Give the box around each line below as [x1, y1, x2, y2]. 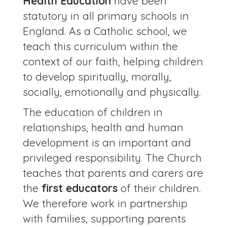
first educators [42, 181, 118, 195]
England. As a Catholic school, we [23, 24, 187, 38]
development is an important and [23, 136, 191, 149]
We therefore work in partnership [23, 197, 187, 210]
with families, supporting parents [23, 212, 186, 225]
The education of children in [23, 105, 163, 119]
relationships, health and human [23, 121, 183, 134]
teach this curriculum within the [23, 40, 178, 53]
